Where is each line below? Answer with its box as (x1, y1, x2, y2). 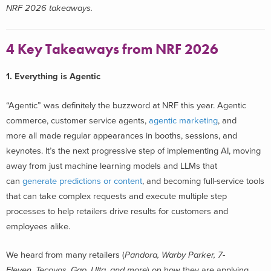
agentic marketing (149, 115, 218, 126)
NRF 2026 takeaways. (6, 2, 93, 13)
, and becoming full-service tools (142, 175, 264, 186)
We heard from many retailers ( (6, 250, 125, 261)
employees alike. (6, 221, 70, 232)
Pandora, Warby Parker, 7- (125, 250, 225, 261)
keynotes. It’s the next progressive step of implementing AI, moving (6, 145, 261, 156)
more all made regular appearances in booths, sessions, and (6, 130, 237, 141)
